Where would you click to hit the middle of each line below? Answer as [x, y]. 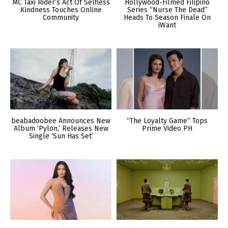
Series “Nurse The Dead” [167, 10]
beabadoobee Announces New [61, 121]
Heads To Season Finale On [167, 18]
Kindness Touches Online [61, 10]
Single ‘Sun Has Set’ [61, 136]
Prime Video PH [167, 128]
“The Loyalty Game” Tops [167, 121]
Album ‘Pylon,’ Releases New [61, 128]
